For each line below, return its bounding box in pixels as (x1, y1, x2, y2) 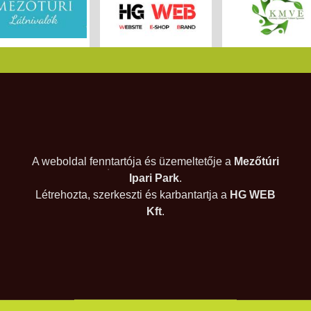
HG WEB (229, 189, 276, 201)
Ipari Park (128, 172, 179, 185)
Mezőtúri (233, 155, 279, 168)
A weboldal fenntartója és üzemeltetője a (31, 155, 234, 168)
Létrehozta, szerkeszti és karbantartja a (35, 189, 230, 201)
